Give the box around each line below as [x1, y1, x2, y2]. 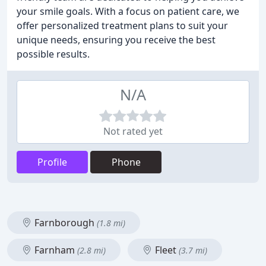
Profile [37, 156, 67, 169]
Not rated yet [103, 125, 163, 138]
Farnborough [32, 216, 97, 229]
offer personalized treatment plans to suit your [17, 19, 228, 32]
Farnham [32, 243, 77, 256]
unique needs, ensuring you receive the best [17, 33, 216, 46]
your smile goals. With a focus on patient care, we [17, 5, 239, 18]
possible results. [17, 47, 90, 61]
